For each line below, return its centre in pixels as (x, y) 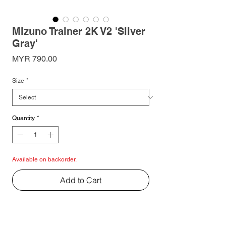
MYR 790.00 (35, 59)
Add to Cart (81, 180)
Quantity (23, 118)
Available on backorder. (44, 159)
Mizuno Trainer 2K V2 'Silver (79, 31)
